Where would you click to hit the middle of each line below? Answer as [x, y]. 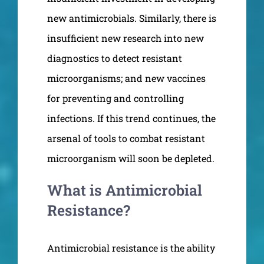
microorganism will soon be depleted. [131, 158]
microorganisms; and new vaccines [126, 78]
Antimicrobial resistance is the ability [131, 247]
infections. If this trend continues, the [131, 118]
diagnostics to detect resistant [115, 58]
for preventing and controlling [115, 98]
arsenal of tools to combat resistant [126, 138]
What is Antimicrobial [125, 190]
